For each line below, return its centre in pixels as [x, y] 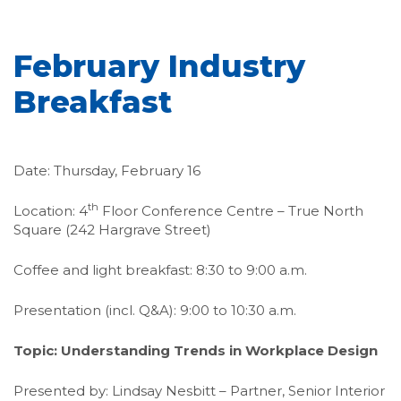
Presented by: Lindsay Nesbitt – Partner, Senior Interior [199, 391]
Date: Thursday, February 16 [107, 171]
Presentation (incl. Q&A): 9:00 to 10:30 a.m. [155, 310]
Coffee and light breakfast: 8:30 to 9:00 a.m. [160, 270]
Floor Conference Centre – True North [231, 211]
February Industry [159, 66]
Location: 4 [51, 211]
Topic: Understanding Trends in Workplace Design [196, 350]
